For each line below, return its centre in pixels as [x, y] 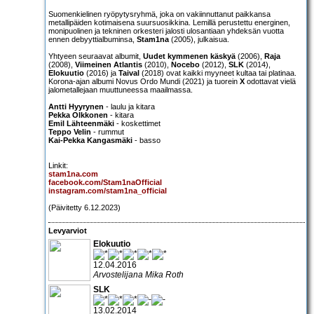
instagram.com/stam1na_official [108, 191]
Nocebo [185, 65]
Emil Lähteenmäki [81, 124]
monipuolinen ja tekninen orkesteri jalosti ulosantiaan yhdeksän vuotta [166, 31]
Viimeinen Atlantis [109, 65]
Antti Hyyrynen [76, 107]
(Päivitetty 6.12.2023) [84, 208]
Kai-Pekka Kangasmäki [90, 141]
